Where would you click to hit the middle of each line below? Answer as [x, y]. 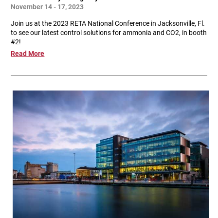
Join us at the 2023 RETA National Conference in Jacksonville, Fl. [108, 23]
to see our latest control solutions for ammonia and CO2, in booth [109, 33]
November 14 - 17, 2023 [47, 7]
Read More [28, 54]
